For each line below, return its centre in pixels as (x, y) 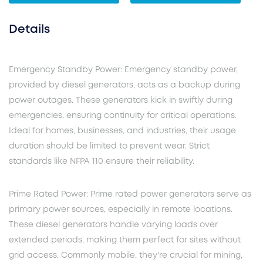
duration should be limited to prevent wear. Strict (109, 146)
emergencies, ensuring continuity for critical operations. (123, 116)
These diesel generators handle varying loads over (113, 225)
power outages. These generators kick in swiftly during (121, 101)
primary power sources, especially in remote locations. (121, 210)
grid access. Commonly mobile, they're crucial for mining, (126, 256)
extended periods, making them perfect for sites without (125, 240)
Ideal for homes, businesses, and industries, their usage (122, 131)
